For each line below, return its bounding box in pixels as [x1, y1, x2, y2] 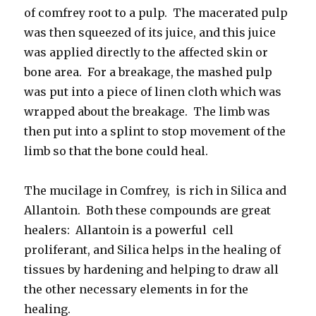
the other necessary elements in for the [24, 281, 249, 296]
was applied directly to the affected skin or [24, 44, 269, 59]
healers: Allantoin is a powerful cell [24, 222, 234, 237]
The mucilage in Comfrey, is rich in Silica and [24, 183, 287, 197]
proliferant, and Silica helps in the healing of [24, 242, 281, 257]
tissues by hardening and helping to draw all [24, 262, 279, 276]
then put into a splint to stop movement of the [24, 123, 286, 138]
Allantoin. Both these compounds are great [24, 202, 272, 217]
